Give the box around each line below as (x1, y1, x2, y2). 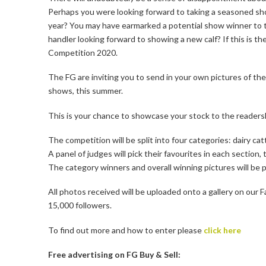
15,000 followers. (47, 200, 112, 211)
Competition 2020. (47, 47, 118, 58)
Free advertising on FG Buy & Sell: (47, 249, 180, 260)
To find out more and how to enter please (47, 224, 204, 235)
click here (203, 224, 241, 235)
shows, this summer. (47, 85, 123, 96)
